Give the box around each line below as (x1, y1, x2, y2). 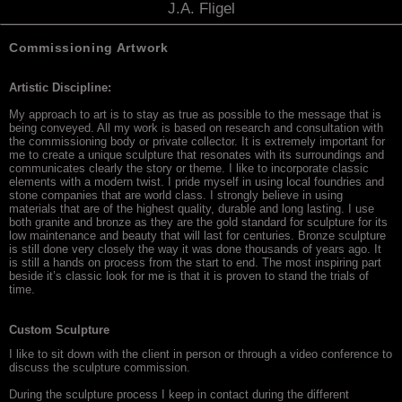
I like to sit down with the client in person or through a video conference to (9, 347, 392, 361)
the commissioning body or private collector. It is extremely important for (9, 135, 385, 148)
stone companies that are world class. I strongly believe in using (9, 188, 343, 202)
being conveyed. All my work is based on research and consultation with (9, 121, 383, 135)
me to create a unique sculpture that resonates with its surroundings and (9, 148, 384, 162)
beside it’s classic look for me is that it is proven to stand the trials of (9, 269, 369, 283)
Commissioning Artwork (9, 40, 169, 55)
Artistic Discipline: (9, 81, 111, 94)
